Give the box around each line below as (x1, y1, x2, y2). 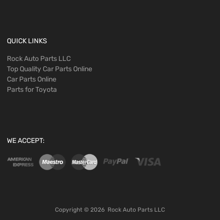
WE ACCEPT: (7, 137, 45, 145)
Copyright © (55, 206, 90, 213)
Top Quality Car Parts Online (7, 65, 92, 74)
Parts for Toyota (7, 85, 57, 94)
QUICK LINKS (7, 37, 47, 46)
